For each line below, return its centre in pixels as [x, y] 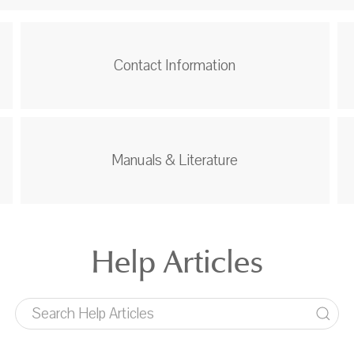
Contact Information [175, 65]
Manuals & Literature [175, 160]
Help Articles [177, 261]
